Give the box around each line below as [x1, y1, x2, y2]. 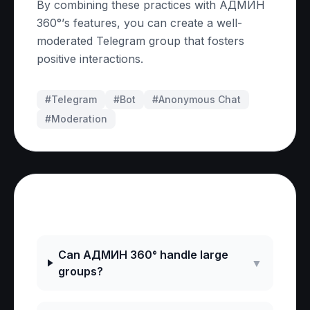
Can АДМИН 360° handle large [58, 248, 229, 262]
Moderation [51, 113, 107, 125]
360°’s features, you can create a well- [37, 16, 242, 30]
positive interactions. [37, 52, 143, 66]
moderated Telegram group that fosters [37, 34, 244, 48]
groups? [58, 264, 104, 278]
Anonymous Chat [158, 93, 241, 105]
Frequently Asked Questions [37, 197, 263, 217]
